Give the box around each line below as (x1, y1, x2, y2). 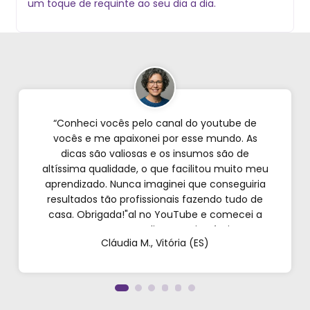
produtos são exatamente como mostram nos (41, 238, 269, 252)
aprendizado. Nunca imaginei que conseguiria (44, 177, 266, 191)
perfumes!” (128, 268, 182, 282)
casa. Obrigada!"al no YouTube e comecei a (48, 208, 262, 221)
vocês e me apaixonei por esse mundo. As (53, 131, 257, 145)
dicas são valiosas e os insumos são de (61, 147, 249, 161)
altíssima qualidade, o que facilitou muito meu (42, 162, 268, 176)
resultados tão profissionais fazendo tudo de (47, 192, 263, 206)
